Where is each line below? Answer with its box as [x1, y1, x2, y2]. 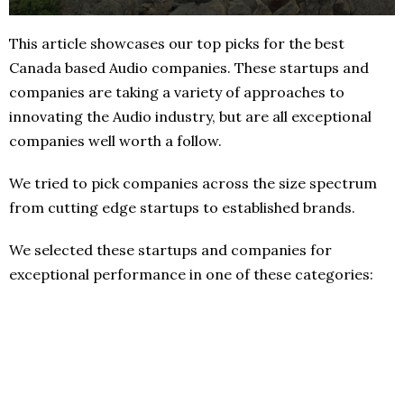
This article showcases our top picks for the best [9, 33, 344, 52]
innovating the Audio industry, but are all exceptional [9, 106, 372, 125]
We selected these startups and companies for [9, 240, 332, 259]
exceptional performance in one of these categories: [9, 264, 373, 283]
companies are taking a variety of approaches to [9, 82, 344, 101]
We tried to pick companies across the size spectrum [9, 173, 377, 192]
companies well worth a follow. [9, 131, 222, 150]
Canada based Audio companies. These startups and [9, 58, 369, 77]
